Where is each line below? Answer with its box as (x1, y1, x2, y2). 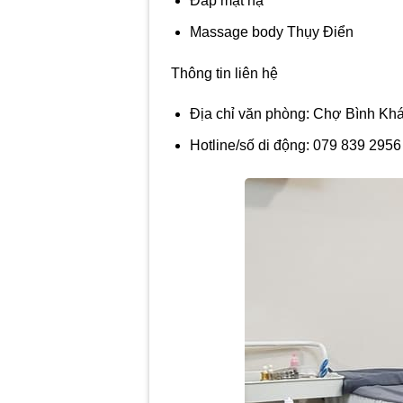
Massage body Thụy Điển (189, 23, 354, 40)
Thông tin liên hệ (171, 65, 279, 81)
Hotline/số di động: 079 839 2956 (189, 137, 401, 153)
